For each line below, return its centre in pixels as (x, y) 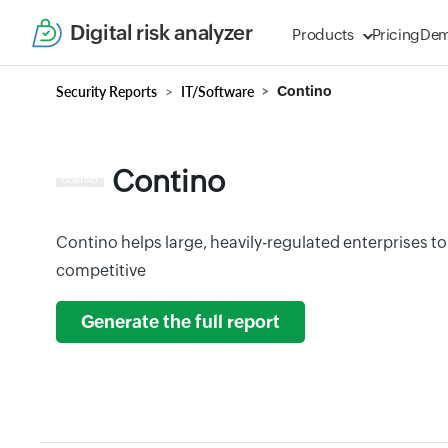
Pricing (396, 34)
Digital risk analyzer (161, 32)
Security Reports (106, 91)
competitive (101, 270)
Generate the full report (180, 322)
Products (323, 34)
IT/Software (217, 91)
